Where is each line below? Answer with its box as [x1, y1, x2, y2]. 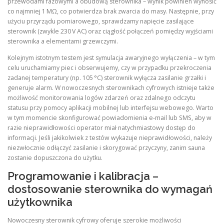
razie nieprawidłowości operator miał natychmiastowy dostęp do [7, 123, 195, 132]
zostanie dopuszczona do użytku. [7, 153, 102, 162]
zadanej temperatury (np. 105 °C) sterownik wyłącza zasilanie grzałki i [7, 73, 206, 82]
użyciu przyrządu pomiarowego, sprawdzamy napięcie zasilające [7, 17, 194, 26]
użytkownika [7, 195, 72, 209]
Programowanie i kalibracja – [7, 169, 158, 183]
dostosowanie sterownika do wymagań [7, 182, 212, 196]
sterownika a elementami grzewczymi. [7, 37, 118, 46]
